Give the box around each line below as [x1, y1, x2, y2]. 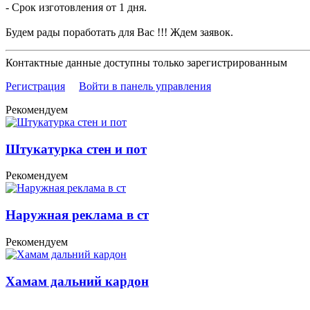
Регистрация [6, 80, 65, 92]
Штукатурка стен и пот [6, 141, 147, 156]
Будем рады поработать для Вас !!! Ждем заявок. [6, 26, 233, 38]
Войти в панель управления [79, 80, 211, 92]
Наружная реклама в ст [6, 208, 149, 223]
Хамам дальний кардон [6, 273, 149, 289]
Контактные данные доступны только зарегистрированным [6, 56, 287, 69]
